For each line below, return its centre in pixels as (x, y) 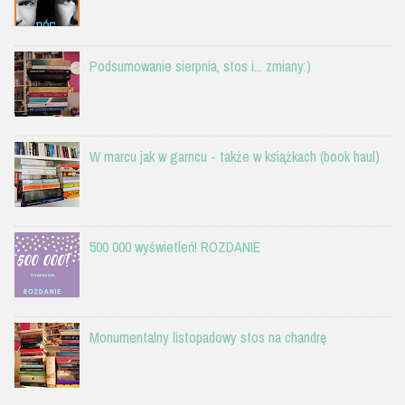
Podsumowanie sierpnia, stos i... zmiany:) (201, 66)
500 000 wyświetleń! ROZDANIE (175, 246)
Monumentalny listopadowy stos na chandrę (208, 337)
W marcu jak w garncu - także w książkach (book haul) (235, 156)
